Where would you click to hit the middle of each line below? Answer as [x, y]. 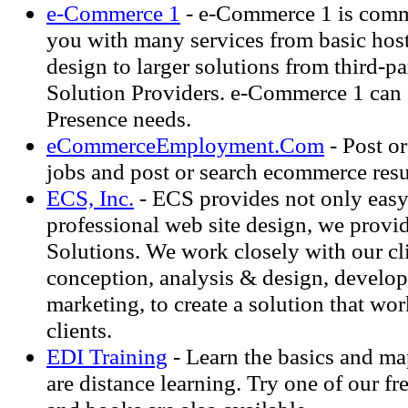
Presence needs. [119, 118]
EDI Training [107, 356]
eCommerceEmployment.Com [185, 145]
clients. [79, 330]
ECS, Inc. [90, 198]
